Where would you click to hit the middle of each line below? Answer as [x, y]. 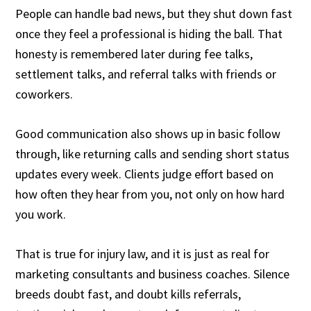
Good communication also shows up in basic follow [148, 134]
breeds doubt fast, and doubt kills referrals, [128, 294]
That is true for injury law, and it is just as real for [143, 254]
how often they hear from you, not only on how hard [150, 194]
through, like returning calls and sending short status [153, 154]
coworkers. [44, 94]
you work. [42, 214]
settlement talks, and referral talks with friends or [146, 74]
